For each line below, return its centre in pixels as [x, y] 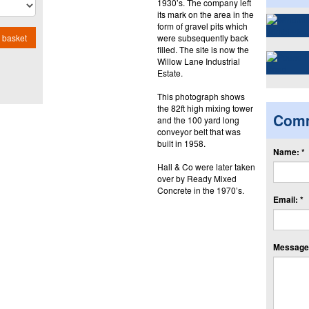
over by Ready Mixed [197, 178]
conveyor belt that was [199, 131]
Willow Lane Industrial [198, 61]
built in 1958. [181, 143]
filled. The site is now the [203, 49]
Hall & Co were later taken [206, 166]
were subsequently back [202, 37]
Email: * [288, 199]
